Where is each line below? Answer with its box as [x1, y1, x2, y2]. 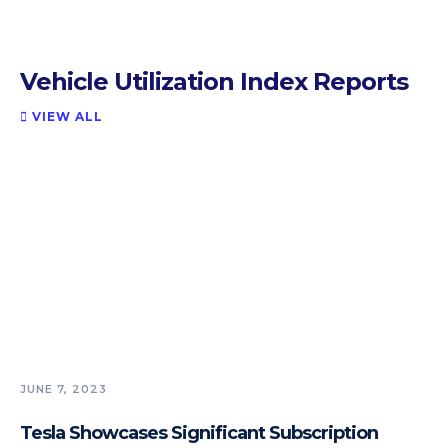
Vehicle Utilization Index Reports [20, 66, 408, 96]
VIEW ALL [28, 108, 103, 124]
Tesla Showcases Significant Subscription [20, 421, 378, 444]
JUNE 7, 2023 [20, 381, 107, 396]
